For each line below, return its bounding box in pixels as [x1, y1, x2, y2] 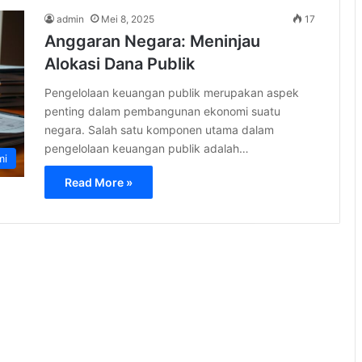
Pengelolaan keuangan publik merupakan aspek [44, 85, 299, 99]
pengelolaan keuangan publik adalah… [44, 141, 249, 155]
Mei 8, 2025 [101, 12, 154, 25]
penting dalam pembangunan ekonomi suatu [44, 103, 280, 118]
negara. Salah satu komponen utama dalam [44, 122, 274, 137]
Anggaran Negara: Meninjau [44, 31, 260, 51]
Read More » [65, 175, 133, 189]
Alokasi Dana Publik [44, 53, 195, 74]
